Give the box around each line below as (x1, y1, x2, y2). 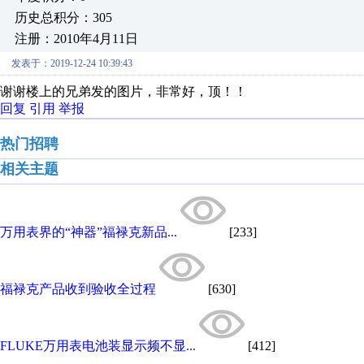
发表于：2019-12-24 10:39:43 (11, 58, 132, 69)
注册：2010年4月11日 (15, 32, 138, 45)
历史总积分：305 (15, 11, 112, 24)
